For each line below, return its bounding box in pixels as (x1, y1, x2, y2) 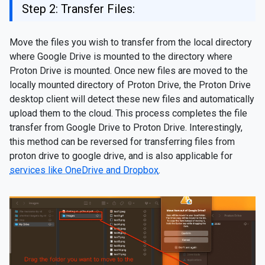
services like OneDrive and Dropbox (9, 164, 159, 176)
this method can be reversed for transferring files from (9, 136, 235, 148)
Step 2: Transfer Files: (22, 2, 135, 17)
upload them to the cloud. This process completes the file (9, 108, 247, 119)
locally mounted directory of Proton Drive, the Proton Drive (9, 79, 251, 91)
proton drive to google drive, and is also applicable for (9, 150, 232, 162)
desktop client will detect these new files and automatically (9, 93, 254, 105)
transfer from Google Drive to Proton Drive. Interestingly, (9, 122, 243, 134)
